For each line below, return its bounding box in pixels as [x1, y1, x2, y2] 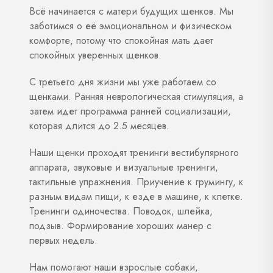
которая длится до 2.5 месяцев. [29, 118, 169, 133]
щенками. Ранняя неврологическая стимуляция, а [29, 89, 243, 104]
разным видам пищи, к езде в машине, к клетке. [29, 189, 243, 204]
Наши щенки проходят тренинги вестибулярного [29, 145, 239, 160]
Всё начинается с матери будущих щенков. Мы [29, 4, 233, 18]
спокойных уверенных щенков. [29, 48, 161, 62]
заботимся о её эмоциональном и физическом [29, 18, 232, 33]
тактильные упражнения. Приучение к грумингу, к [29, 174, 243, 189]
